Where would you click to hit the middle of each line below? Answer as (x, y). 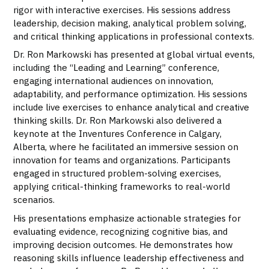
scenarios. (34, 200)
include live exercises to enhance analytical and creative (131, 107)
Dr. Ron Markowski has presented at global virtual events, (134, 54)
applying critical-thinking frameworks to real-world (122, 186)
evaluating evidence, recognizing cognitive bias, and (121, 231)
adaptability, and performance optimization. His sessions (131, 94)
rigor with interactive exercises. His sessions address (122, 9)
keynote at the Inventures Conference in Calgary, (118, 134)
